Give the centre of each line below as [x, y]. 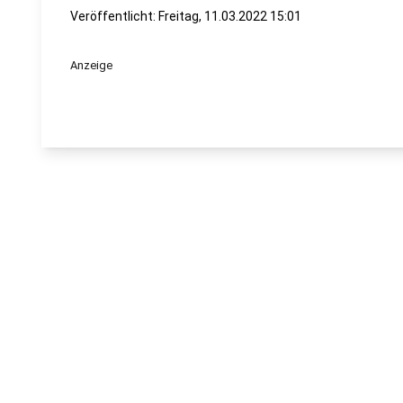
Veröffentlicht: [114, 16]
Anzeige [91, 65]
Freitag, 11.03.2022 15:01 [230, 16]
